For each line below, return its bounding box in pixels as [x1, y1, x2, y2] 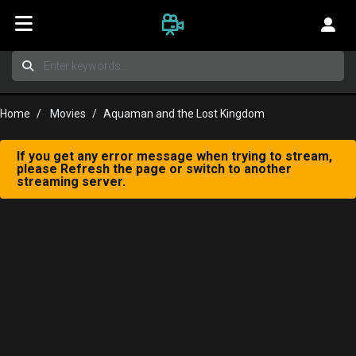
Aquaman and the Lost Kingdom [103, 107, 265, 120]
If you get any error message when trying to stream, [17, 149, 332, 164]
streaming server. [17, 174, 126, 189]
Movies [50, 107, 86, 120]
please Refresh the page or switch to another [17, 161, 292, 176]
